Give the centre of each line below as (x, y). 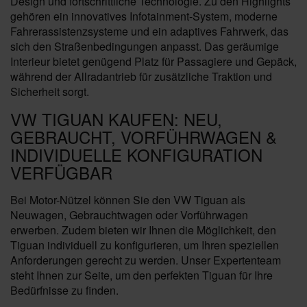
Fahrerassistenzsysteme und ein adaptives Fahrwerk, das (149, 31)
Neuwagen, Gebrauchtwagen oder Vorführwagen (129, 215)
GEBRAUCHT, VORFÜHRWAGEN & (144, 137)
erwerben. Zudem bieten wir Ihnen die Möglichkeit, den (143, 230)
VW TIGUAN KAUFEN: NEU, (116, 119)
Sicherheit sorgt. (50, 91)
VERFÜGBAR (61, 172)
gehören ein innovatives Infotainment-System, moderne (144, 16)
